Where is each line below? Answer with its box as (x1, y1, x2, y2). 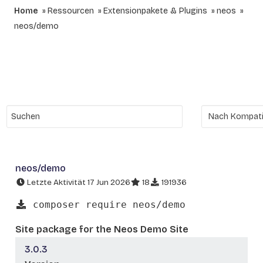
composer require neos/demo (27, 198, 186, 210)
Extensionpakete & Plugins (103, 6, 207, 16)
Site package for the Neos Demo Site (15, 223, 188, 235)
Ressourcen (48, 6, 94, 16)
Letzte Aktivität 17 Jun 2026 (25, 177, 130, 187)
